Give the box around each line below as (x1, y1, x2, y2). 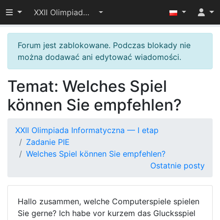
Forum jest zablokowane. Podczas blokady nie (18, 40, 191, 50)
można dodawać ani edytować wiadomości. (18, 52, 181, 62)
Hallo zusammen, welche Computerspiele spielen (18, 196, 199, 206)
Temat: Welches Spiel (7, 77, 167, 96)
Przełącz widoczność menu (5, 7, 107, 17)
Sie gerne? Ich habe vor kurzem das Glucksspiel (18, 208, 195, 218)
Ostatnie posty (150, 161, 205, 170)
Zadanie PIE (26, 137, 70, 147)
